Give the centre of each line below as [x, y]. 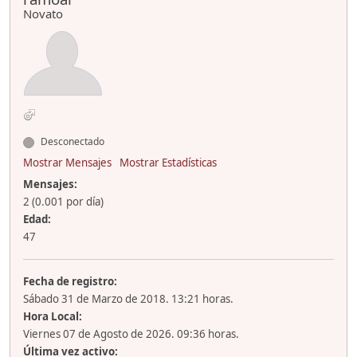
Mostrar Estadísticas [168, 163]
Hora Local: [53, 317]
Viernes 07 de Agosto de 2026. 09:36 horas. [131, 334]
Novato [43, 14]
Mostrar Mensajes [67, 163]
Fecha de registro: [70, 282]
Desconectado [71, 142]
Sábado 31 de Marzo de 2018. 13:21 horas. [128, 299]
